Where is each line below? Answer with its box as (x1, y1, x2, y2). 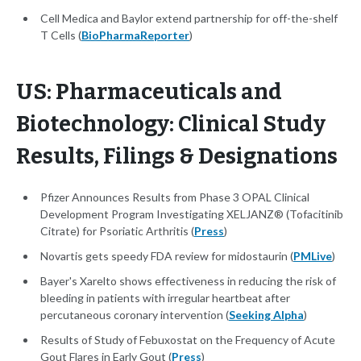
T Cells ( (40, 28, 81, 43)
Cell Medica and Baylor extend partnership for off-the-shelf (40, 11, 338, 26)
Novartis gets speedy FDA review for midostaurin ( (40, 249, 293, 263)
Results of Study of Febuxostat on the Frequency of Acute (40, 333, 335, 347)
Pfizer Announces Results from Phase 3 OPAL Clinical (40, 190, 309, 205)
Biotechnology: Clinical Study (16, 111, 326, 138)
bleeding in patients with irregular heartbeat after (40, 291, 290, 305)
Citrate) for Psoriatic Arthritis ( (40, 224, 194, 239)
